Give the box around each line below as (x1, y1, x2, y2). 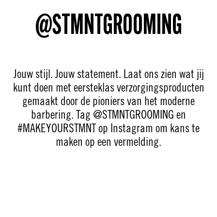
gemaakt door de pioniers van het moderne (22, 94, 195, 108)
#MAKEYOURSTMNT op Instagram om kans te (17, 121, 200, 135)
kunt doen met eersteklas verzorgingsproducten (13, 80, 204, 94)
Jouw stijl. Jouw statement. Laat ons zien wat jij (13, 67, 204, 81)
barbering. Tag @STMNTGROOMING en (31, 108, 186, 122)
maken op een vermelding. (56, 135, 161, 149)
